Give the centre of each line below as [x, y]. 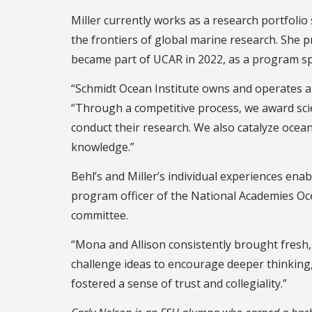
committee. [100, 215]
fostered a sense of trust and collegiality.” [179, 283]
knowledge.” [103, 147]
